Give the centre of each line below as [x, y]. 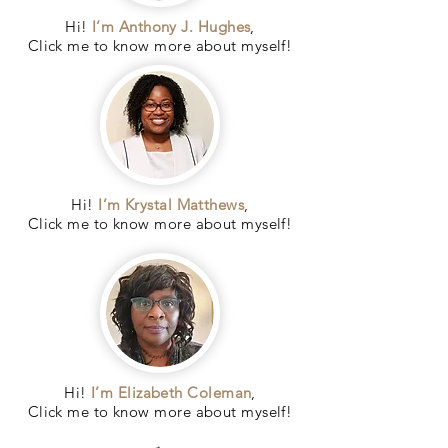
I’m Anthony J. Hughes [171, 26]
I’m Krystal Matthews [171, 204]
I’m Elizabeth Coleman [171, 392]
